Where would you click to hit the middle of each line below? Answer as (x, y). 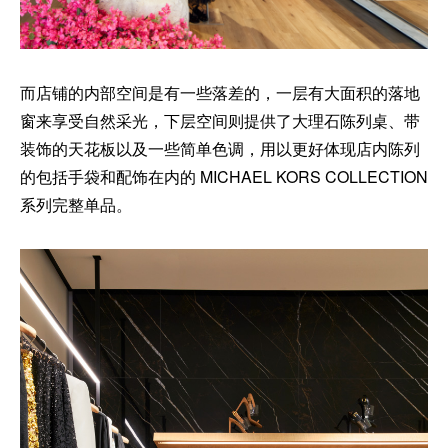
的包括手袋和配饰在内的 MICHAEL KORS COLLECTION (224, 176)
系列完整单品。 (76, 204)
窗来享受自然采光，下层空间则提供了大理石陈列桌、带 (220, 120)
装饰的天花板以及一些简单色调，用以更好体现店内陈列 (220, 148)
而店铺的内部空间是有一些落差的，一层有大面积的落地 (220, 92)
